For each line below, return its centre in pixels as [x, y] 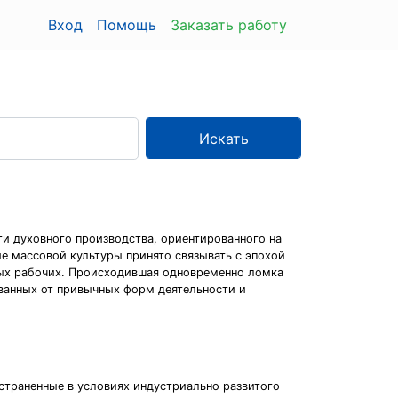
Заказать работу [229, 25]
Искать [223, 138]
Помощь [127, 25]
